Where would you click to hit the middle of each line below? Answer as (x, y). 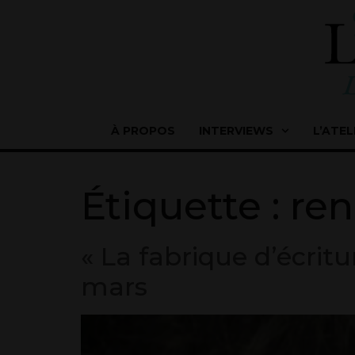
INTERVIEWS (236, 131)
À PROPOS (143, 131)
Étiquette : (185, 206)
